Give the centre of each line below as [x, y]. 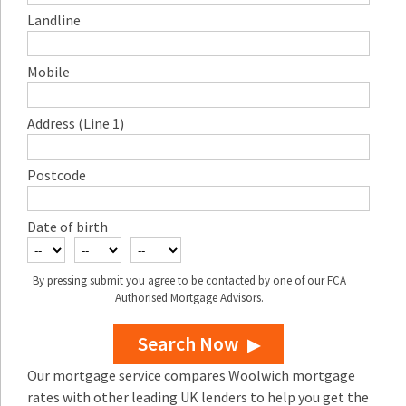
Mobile [48, 72]
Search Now [188, 343]
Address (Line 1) [76, 123]
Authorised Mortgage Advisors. [189, 298]
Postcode [57, 175]
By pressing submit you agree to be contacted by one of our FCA [189, 280]
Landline [54, 20]
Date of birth [68, 227]
